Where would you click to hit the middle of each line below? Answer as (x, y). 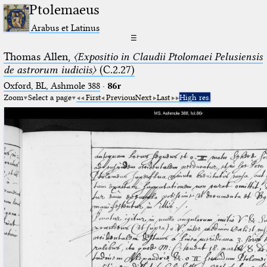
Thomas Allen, (38, 56)
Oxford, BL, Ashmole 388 (52, 86)
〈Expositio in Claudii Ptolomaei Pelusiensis (168, 56)
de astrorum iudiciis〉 (50, 69)
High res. (195, 97)
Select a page (49, 97)
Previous (120, 97)
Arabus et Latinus (66, 27)
